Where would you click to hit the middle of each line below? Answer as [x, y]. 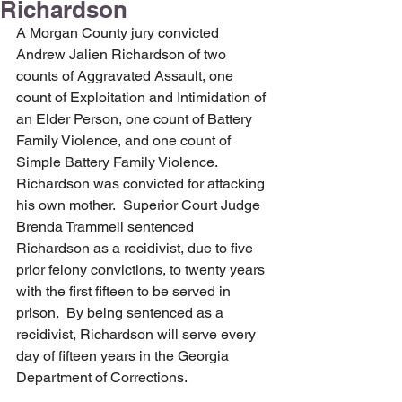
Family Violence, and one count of [125, 140]
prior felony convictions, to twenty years [142, 270]
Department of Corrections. [102, 377]
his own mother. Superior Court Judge [140, 205]
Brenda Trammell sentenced [107, 227]
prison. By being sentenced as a [122, 313]
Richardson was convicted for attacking [142, 184]
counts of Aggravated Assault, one [127, 76]
